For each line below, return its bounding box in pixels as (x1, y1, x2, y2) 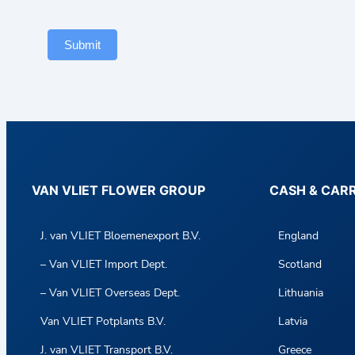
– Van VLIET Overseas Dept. (40, 284, 181, 300)
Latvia (278, 313, 308, 329)
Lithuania (278, 284, 324, 300)
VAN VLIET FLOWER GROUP (32, 181, 205, 198)
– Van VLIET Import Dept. (40, 256, 168, 272)
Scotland (278, 256, 323, 272)
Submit (64, 38, 101, 52)
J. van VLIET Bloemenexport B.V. (40, 227, 201, 243)
